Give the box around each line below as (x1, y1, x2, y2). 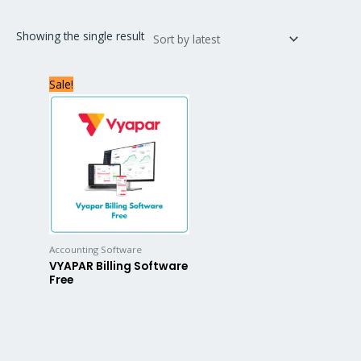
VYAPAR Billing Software (49, 259, 189, 275)
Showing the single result (16, 28, 144, 44)
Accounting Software (49, 243, 143, 255)
